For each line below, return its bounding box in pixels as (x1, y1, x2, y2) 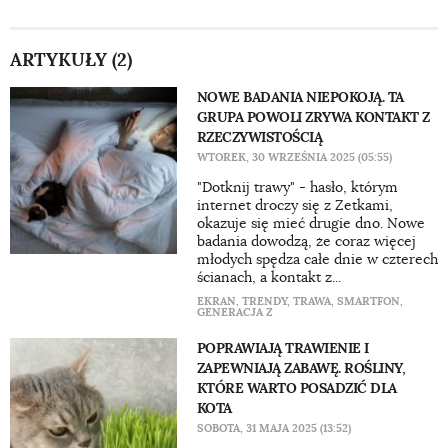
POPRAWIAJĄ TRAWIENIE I (196, 339, 369, 357)
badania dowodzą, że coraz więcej (196, 232, 416, 250)
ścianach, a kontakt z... (196, 268, 341, 286)
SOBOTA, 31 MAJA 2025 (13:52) (196, 421, 351, 435)
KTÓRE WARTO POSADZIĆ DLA (196, 379, 397, 397)
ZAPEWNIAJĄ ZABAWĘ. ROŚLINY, (196, 359, 406, 377)
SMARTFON (336, 294, 400, 308)
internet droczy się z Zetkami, (196, 196, 393, 214)
